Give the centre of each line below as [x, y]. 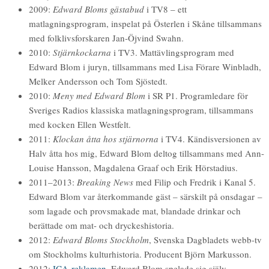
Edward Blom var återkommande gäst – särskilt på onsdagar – [146, 196]
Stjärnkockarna [82, 52]
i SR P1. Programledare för [197, 95]
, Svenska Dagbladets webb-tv [205, 239]
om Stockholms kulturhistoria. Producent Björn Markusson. [140, 254]
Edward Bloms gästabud [98, 9]
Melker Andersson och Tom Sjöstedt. [98, 81]
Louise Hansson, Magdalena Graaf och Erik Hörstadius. [133, 167]
